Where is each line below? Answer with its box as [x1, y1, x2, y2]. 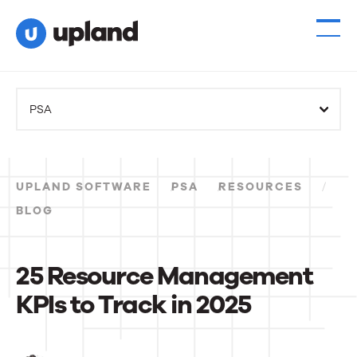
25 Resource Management [16, 259, 312, 293]
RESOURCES [218, 179, 303, 194]
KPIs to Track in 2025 [16, 288, 251, 322]
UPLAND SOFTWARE [16, 179, 151, 194]
